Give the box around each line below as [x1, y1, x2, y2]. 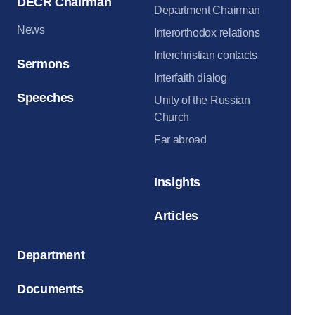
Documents [17, 282, 84, 297]
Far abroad [154, 134, 207, 146]
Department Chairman [154, 4, 260, 17]
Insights [154, 175, 201, 190]
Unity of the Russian [154, 94, 250, 107]
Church [154, 111, 190, 124]
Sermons [17, 57, 70, 72]
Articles [154, 209, 199, 224]
